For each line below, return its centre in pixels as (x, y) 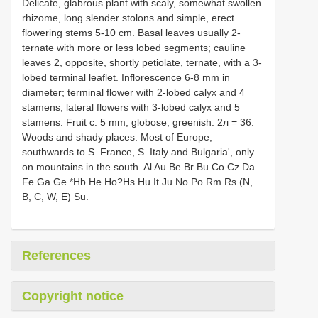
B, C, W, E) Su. (55, 196)
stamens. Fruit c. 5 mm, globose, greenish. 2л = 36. (138, 122)
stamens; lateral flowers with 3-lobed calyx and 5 (131, 107)
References (56, 255)
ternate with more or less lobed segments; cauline (134, 47)
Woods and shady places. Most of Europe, (117, 137)
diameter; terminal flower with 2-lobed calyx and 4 (133, 92)
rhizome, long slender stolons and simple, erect (128, 17)
